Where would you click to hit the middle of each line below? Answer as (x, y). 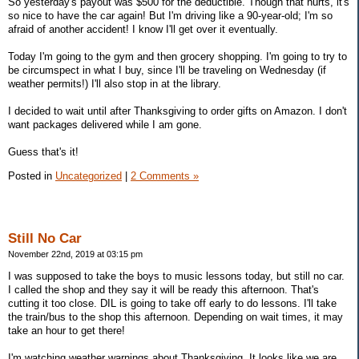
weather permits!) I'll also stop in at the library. (115, 83)
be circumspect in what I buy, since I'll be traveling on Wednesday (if (167, 70)
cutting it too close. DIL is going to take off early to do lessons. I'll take (172, 304)
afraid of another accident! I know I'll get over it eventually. (143, 29)
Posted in (32, 175)
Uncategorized (89, 175)
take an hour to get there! (67, 331)
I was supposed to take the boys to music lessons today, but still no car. (176, 276)
